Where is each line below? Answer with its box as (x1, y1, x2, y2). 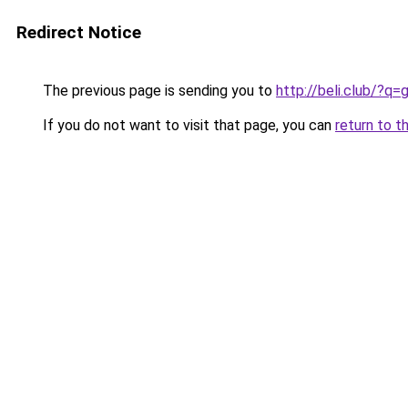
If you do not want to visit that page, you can (39, 117, 335, 134)
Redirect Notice (16, 22, 141, 43)
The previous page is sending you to (39, 82, 276, 99)
